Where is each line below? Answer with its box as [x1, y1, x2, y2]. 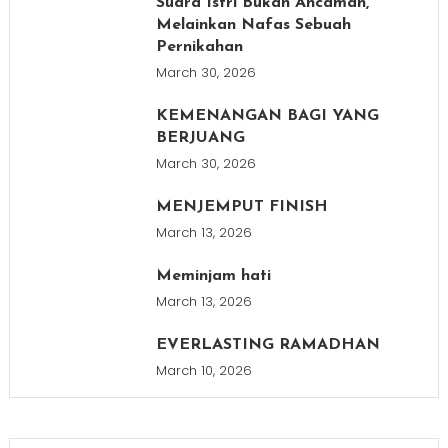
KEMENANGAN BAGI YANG [155, 108, 379, 125]
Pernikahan [155, 39, 243, 56]
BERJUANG [155, 130, 245, 147]
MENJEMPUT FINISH [155, 199, 328, 216]
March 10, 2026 [155, 361, 252, 381]
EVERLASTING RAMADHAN [155, 337, 380, 354]
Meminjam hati [155, 268, 271, 285]
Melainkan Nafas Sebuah [155, 17, 351, 34]
